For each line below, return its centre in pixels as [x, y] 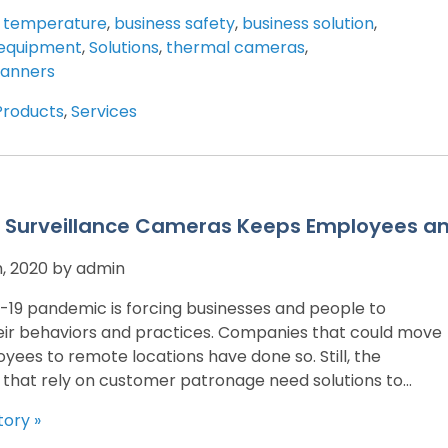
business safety [174, 23]
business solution [308, 23]
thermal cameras [235, 47]
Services [104, 111]
